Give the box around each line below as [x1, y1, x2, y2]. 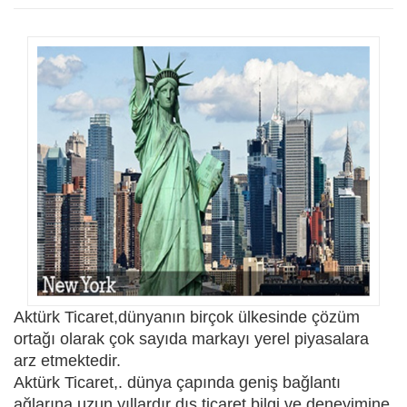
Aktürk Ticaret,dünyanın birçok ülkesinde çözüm [14, 307, 360, 326]
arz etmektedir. [14, 351, 121, 370]
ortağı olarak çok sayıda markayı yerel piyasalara [14, 329, 369, 348]
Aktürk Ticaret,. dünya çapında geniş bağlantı [14, 372, 341, 392]
